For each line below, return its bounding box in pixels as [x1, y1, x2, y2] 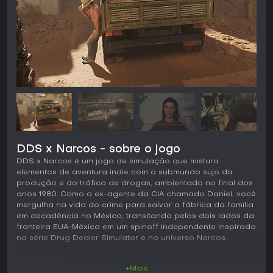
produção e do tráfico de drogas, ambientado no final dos [16, 180, 253, 188]
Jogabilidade [16, 255, 65, 263]
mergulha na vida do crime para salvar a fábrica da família [16, 202, 253, 210]
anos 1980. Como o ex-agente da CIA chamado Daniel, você [16, 191, 256, 199]
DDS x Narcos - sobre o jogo [16, 144, 180, 155]
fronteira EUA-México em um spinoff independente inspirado [16, 224, 256, 232]
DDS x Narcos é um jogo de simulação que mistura [16, 158, 219, 166]
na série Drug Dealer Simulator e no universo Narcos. [16, 235, 227, 243]
